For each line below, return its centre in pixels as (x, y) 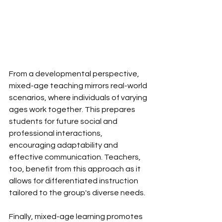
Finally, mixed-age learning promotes (77, 217)
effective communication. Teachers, (76, 157)
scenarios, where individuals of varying (79, 98)
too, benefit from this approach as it (76, 169)
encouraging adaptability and (64, 145)
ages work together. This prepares (73, 110)
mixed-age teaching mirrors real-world (79, 86)
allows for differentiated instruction (74, 181)
